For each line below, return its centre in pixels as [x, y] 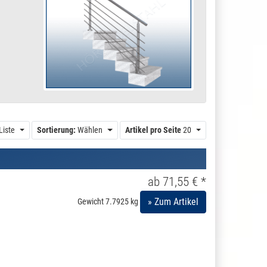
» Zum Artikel [173, 202]
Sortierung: [56, 130]
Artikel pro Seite [153, 130]
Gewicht [91, 201]
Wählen [90, 130]
